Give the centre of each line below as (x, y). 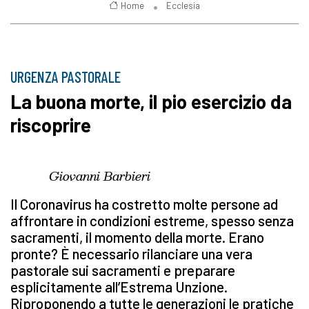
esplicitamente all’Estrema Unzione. (119, 287)
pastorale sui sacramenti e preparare (123, 270)
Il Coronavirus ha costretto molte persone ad (144, 204)
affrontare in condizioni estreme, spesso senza (152, 221)
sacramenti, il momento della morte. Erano (137, 237)
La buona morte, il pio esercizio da (151, 102)
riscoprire (51, 125)
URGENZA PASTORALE (66, 77)
